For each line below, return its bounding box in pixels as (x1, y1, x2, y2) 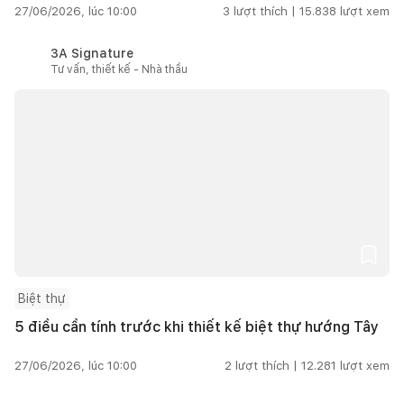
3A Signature (50, 45, 133, 60)
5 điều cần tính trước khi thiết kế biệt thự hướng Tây (14, 317, 379, 335)
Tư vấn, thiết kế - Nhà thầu (50, 62, 188, 76)
